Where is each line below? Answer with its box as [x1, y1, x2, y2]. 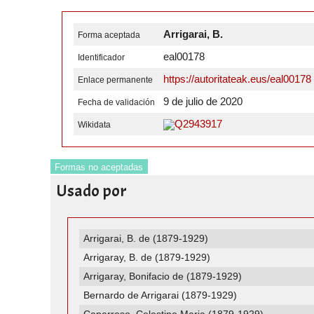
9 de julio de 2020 [163, 95, 243, 108]
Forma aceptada [78, 30, 141, 41]
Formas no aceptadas [55, 162, 144, 173]
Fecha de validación [78, 97, 156, 108]
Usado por [56, 180, 127, 202]
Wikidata [78, 120, 111, 130]
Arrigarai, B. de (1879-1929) [83, 233, 209, 245]
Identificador [78, 53, 125, 63]
